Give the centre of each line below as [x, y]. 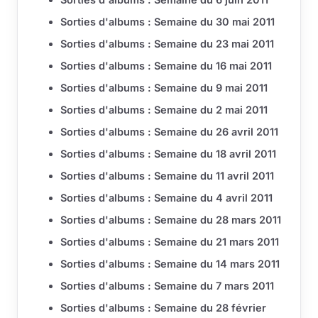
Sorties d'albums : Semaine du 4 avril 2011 [166, 198]
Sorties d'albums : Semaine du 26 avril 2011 [169, 132]
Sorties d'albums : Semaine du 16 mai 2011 [166, 66]
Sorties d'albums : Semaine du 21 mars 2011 [170, 242]
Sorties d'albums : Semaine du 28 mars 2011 [171, 220]
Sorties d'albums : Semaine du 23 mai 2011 [167, 44]
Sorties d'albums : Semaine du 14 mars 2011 [170, 264]
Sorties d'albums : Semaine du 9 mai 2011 [164, 88]
